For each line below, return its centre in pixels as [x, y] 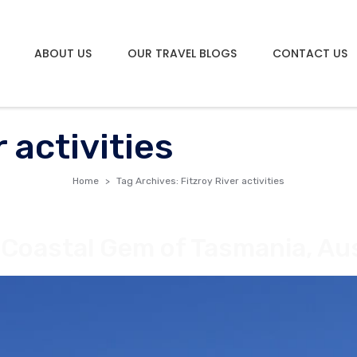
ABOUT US [63, 53]
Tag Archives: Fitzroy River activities [200, 181]
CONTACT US [310, 53]
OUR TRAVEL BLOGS [182, 53]
